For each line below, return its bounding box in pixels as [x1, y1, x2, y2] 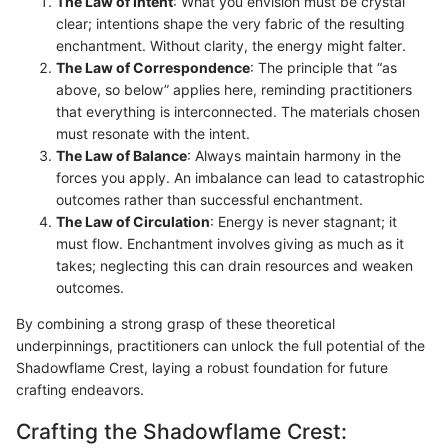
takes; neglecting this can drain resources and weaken [56, 257, 413, 275]
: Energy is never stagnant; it [210, 213, 397, 231]
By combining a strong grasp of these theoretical [16, 315, 335, 333]
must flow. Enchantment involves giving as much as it [56, 235, 404, 253]
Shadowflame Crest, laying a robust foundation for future [16, 359, 388, 377]
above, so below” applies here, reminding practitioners [56, 81, 412, 99]
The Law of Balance [56, 147, 187, 165]
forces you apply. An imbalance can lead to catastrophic [56, 169, 425, 187]
